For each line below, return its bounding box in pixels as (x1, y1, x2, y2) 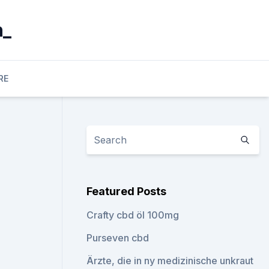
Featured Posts (86, 185, 167, 198)
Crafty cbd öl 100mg (86, 209, 180, 221)
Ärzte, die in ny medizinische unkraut (86, 255, 254, 267)
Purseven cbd (86, 232, 150, 244)
